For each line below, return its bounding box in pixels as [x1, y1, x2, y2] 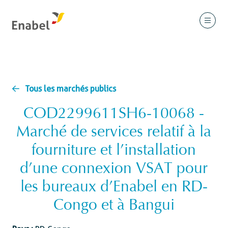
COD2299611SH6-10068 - [23, 107, 205, 122]
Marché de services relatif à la [16, 125, 212, 140]
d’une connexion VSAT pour [20, 162, 208, 177]
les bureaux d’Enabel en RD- [20, 180, 208, 195]
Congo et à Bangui [53, 198, 175, 214]
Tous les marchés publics [25, 84, 116, 94]
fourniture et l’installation [32, 144, 196, 159]
